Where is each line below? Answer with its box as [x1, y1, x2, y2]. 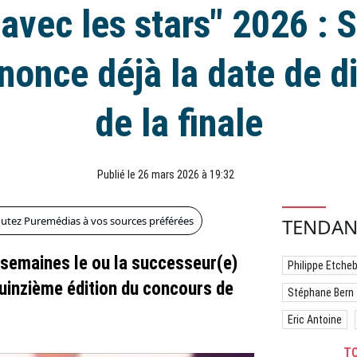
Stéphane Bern [288, 286, 354, 299]
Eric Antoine [288, 313, 342, 326]
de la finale [94, 100, 263, 146]
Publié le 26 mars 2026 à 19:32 [97, 168, 234, 181]
